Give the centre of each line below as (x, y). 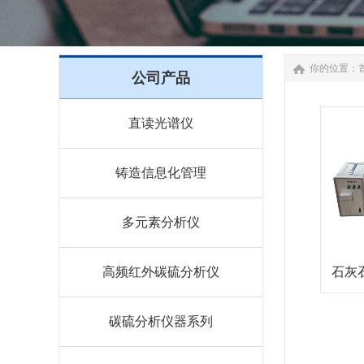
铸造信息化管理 (161, 173)
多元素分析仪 (161, 222)
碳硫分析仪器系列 (161, 321)
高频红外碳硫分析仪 (161, 272)
